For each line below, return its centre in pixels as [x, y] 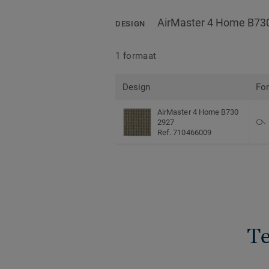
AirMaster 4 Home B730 [198, 112]
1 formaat [136, 56]
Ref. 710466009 [184, 133]
